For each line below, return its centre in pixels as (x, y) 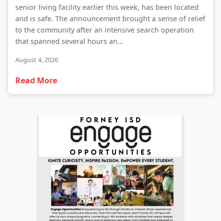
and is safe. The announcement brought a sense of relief (110, 18)
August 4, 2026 (37, 60)
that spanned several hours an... (69, 41)
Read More (36, 80)
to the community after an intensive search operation (105, 30)
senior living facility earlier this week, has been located (107, 7)
